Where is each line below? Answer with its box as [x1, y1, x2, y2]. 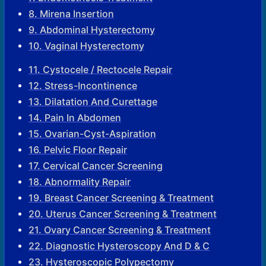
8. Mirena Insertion [28, 8, 114, 20]
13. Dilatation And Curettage [28, 96, 157, 108]
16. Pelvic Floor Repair [28, 144, 127, 156]
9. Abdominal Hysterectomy [28, 24, 155, 36]
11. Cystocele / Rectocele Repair [28, 64, 172, 76]
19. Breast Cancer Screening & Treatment [28, 192, 214, 204]
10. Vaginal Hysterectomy [28, 40, 144, 52]
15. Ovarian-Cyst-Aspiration [28, 128, 156, 140]
